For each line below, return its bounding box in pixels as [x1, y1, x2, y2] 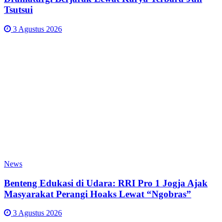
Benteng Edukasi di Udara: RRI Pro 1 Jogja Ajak [4, 177, 208, 188]
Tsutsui [4, 4, 33, 15]
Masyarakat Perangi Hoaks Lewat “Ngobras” [4, 188, 191, 199]
